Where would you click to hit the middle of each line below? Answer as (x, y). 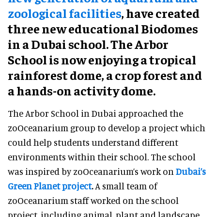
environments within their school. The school (102, 156)
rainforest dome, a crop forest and (105, 75)
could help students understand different (93, 142)
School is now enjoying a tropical (102, 59)
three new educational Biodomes (103, 28)
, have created (161, 13)
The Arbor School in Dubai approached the (95, 113)
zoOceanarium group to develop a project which (107, 127)
